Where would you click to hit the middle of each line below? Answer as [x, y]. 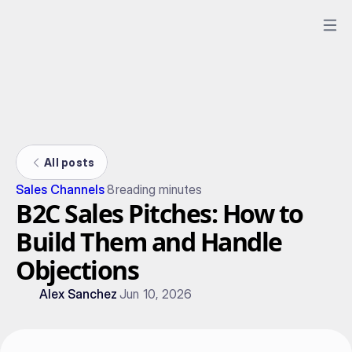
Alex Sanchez [79, 294]
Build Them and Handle [149, 242]
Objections [77, 270]
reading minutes [158, 189]
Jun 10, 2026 [156, 294]
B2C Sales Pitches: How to [159, 213]
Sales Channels [60, 189]
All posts [70, 162]
